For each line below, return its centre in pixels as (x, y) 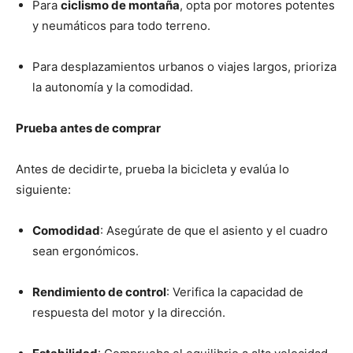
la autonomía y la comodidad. (113, 87)
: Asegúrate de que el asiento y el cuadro (214, 231)
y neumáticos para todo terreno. (121, 26)
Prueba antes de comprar (88, 128)
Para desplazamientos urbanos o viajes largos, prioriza (184, 67)
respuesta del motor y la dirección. (129, 313)
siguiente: (43, 190)
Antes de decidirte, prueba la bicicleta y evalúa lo (152, 169)
